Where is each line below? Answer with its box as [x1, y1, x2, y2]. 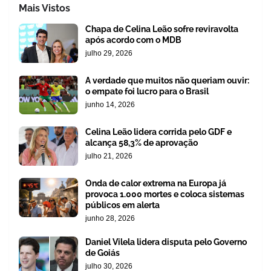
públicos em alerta [85, 200, 160, 210]
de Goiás [85, 247, 120, 258]
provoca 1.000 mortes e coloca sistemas [85, 189, 244, 199]
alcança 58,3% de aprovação [85, 137, 198, 148]
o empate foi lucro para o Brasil [85, 86, 209, 96]
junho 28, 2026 [85, 214, 135, 223]
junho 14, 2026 [85, 100, 135, 109]
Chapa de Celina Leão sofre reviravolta [85, 24, 238, 34]
